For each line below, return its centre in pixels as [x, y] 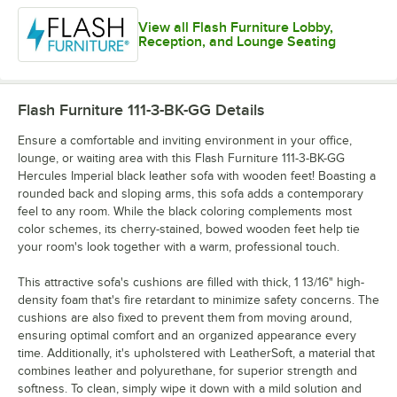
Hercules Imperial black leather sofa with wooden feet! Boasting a [197, 176]
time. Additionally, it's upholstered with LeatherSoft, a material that [196, 354]
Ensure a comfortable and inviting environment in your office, [185, 141]
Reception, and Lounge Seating [237, 41]
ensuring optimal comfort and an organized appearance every [187, 336]
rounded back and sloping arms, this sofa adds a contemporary [191, 194]
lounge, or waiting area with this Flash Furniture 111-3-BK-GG [181, 159]
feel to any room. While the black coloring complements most [185, 212]
